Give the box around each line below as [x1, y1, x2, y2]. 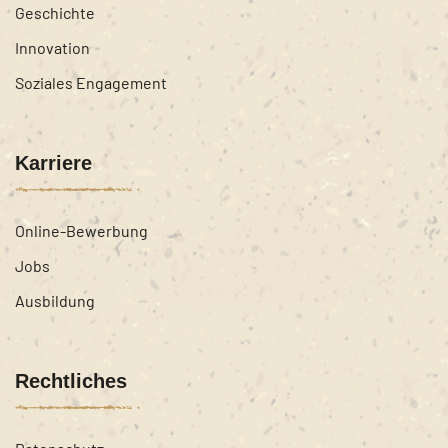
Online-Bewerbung [15, 220, 148, 240]
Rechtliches [15, 369, 127, 392]
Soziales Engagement [15, 72, 167, 92]
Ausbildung [15, 290, 95, 310]
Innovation [15, 37, 90, 57]
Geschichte [15, 2, 95, 22]
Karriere [15, 151, 92, 174]
